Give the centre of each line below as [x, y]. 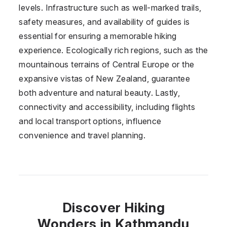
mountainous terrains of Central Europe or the [107, 64]
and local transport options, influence [90, 121]
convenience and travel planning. [82, 135]
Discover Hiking [113, 207]
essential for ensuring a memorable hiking [98, 36]
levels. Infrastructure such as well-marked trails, [110, 7]
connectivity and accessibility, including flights [107, 107]
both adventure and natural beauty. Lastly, [100, 92]
